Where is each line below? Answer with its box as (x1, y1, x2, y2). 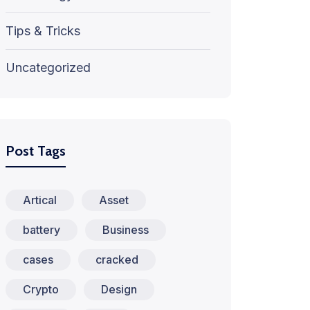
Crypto (23, 282, 59, 296)
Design (101, 282, 137, 296)
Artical (23, 193, 57, 207)
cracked (95, 253, 138, 266)
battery (23, 223, 60, 237)
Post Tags (6, 143, 66, 159)
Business (102, 223, 149, 237)
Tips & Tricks (6, 24, 80, 38)
